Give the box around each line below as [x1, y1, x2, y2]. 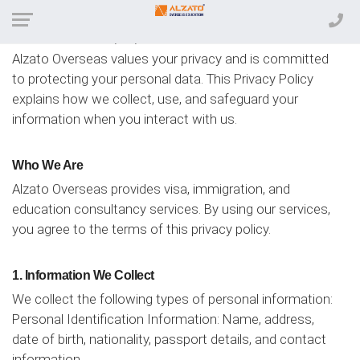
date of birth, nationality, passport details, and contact [12, 331, 326, 347]
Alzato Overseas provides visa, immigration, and [12, 181, 290, 197]
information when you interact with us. [12, 111, 237, 127]
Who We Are [12, 158, 83, 172]
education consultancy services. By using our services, [12, 201, 330, 217]
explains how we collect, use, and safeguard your [12, 91, 298, 107]
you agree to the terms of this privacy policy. [12, 221, 271, 237]
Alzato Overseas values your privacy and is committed [12, 51, 329, 67]
